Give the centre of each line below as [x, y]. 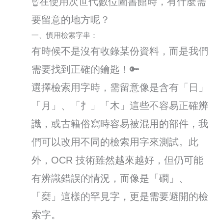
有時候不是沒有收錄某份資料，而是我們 [120, 51]
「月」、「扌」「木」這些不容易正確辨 [120, 105]
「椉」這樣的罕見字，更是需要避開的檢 [120, 196]
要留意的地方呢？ [71, 19]
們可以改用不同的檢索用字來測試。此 [115, 142]
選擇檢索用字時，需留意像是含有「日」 [120, 87]
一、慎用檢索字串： [65, 35]
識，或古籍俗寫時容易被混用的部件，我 [120, 124]
